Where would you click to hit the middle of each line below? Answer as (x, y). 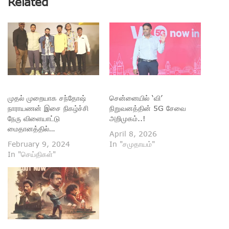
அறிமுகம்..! (128, 118)
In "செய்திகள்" (32, 154)
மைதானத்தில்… (31, 128)
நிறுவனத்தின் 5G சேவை (148, 108)
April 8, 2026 (133, 133)
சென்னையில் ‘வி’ (136, 98)
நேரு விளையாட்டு (34, 118)
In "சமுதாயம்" (132, 144)
